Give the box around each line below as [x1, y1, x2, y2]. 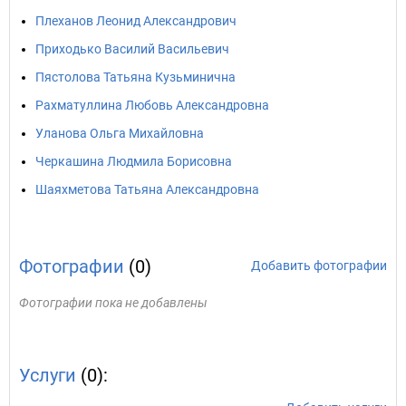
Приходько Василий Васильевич [35, 42, 229, 56]
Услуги [19, 364, 76, 386]
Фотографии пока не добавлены [19, 295, 208, 310]
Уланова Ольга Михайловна [35, 126, 204, 140]
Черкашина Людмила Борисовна [35, 154, 232, 169]
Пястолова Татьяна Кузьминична [35, 70, 236, 84]
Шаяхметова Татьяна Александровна [35, 182, 259, 197]
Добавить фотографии [251, 258, 387, 273]
